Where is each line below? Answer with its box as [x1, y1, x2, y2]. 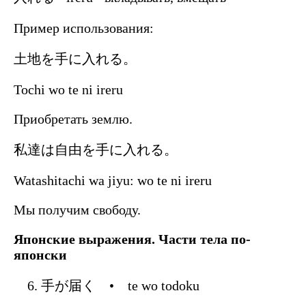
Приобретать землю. [14, 111, 133, 126]
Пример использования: [14, 20, 154, 36]
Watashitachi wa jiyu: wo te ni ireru [14, 172, 212, 188]
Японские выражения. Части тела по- [14, 231, 251, 247]
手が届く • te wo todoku [41, 277, 199, 293]
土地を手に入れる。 [14, 51, 137, 66]
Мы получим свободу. [14, 201, 141, 217]
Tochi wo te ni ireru [14, 81, 123, 97]
